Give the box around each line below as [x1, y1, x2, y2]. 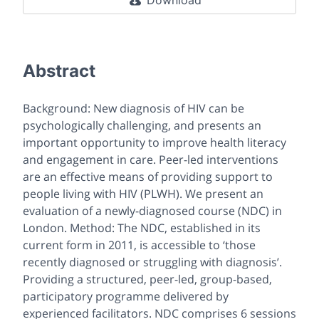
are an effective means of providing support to [23, 169, 273, 185]
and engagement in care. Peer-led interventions [23, 152, 278, 168]
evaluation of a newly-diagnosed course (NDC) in [23, 203, 282, 219]
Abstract [23, 61, 95, 82]
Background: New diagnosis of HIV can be [23, 100, 244, 117]
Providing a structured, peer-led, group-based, [23, 271, 272, 288]
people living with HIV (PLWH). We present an [23, 186, 263, 202]
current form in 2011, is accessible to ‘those [23, 237, 256, 253]
